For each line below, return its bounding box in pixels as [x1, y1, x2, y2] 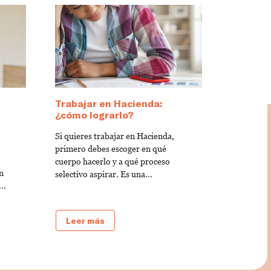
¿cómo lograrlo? [55, 108, 134, 120]
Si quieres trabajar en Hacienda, [55, 131, 174, 141]
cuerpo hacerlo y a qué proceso [55, 156, 170, 166]
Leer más [66, 215, 105, 226]
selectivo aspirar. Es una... [55, 169, 152, 179]
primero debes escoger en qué [55, 143, 166, 154]
